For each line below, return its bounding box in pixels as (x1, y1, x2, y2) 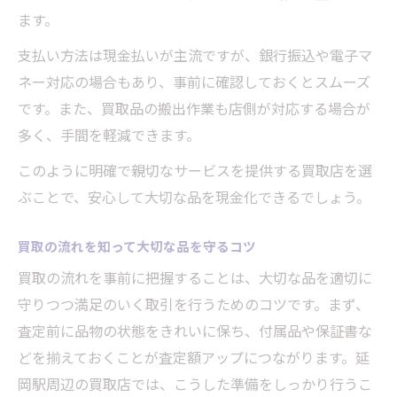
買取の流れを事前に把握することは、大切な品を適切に (18, 267, 372, 289)
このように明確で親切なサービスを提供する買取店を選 (18, 160, 372, 182)
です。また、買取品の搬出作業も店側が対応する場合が (18, 97, 370, 120)
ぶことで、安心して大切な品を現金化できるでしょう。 (18, 186, 370, 208)
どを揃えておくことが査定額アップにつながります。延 (18, 346, 370, 369)
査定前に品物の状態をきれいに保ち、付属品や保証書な (18, 320, 372, 342)
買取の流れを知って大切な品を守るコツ (18, 237, 256, 256)
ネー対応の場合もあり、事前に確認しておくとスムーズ (18, 71, 370, 93)
